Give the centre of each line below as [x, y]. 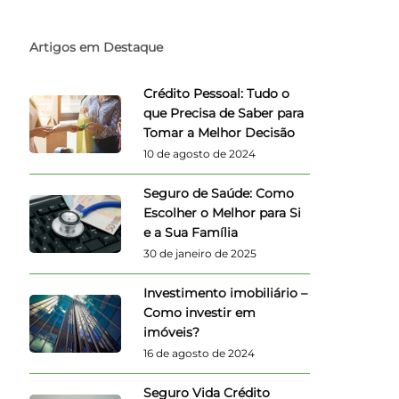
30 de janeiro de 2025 [200, 253]
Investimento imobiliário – [226, 293]
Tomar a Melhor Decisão [220, 132]
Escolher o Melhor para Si [223, 212]
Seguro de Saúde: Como [219, 193]
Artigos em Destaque [97, 47]
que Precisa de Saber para [224, 113]
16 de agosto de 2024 [199, 353]
